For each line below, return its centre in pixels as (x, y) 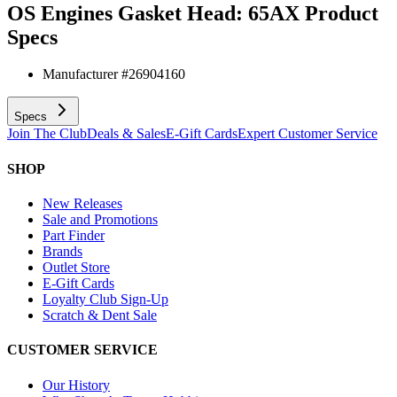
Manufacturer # (86, 74)
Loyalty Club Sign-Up (105, 299)
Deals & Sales (126, 134)
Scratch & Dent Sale (100, 315)
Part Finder (74, 235)
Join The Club (47, 134)
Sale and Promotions (100, 219)
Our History (76, 385)
